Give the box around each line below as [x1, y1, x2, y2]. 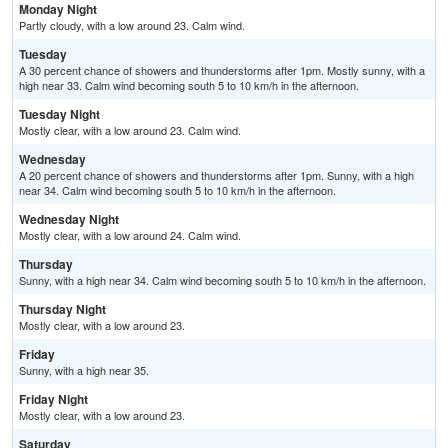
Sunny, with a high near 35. [19, 362, 149, 379]
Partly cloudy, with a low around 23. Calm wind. [19, 17, 245, 34]
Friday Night [19, 390, 88, 409]
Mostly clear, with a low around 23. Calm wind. [19, 122, 241, 139]
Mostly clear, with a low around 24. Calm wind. [19, 227, 241, 244]
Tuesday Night [19, 105, 100, 124]
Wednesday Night [19, 210, 119, 229]
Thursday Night [19, 300, 106, 319]
